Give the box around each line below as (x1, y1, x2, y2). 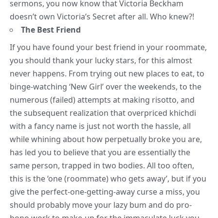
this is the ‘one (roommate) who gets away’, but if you (10, 173, 206, 184)
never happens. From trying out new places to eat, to (10, 68, 204, 79)
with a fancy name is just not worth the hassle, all (10, 121, 191, 132)
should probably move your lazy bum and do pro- (10, 200, 192, 211)
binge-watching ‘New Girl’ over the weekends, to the (10, 81, 201, 92)
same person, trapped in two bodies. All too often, (10, 160, 194, 171)
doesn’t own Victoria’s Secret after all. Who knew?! (10, 11, 194, 22)
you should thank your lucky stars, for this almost (10, 55, 192, 66)
